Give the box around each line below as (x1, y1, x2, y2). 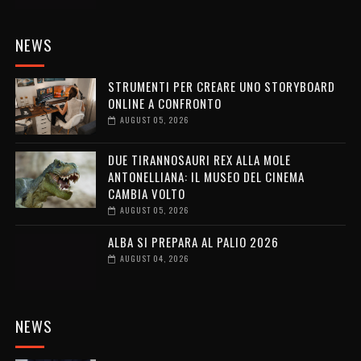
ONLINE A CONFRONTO (107, 93, 222, 112)
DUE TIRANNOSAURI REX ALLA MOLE (107, 150, 291, 168)
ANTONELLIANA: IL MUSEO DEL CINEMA (107, 167, 305, 185)
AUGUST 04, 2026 (119, 251, 189, 264)
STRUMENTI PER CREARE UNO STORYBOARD (107, 77, 335, 95)
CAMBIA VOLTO (107, 184, 185, 202)
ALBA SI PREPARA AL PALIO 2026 (107, 232, 279, 251)
